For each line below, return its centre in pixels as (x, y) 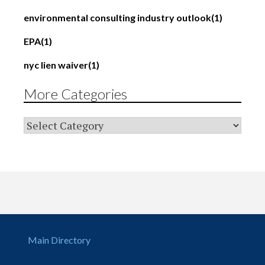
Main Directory (59, 240)
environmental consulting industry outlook (117, 17)
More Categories (75, 94)
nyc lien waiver (56, 65)
